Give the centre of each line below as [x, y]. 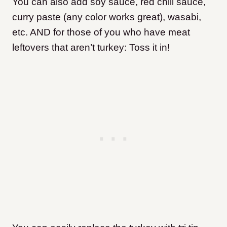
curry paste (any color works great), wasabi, [107, 17]
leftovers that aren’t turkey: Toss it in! [91, 47]
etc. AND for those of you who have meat [101, 32]
